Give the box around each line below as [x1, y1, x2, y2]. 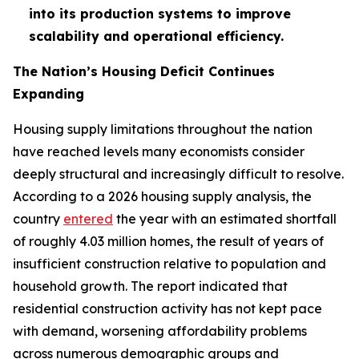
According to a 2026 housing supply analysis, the [13, 188, 312, 204]
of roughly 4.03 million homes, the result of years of [13, 233, 324, 249]
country [13, 211, 63, 227]
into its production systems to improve [29, 6, 291, 22]
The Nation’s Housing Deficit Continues [13, 63, 275, 79]
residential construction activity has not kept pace [13, 301, 322, 317]
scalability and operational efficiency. [29, 28, 284, 44]
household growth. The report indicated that [13, 278, 288, 294]
